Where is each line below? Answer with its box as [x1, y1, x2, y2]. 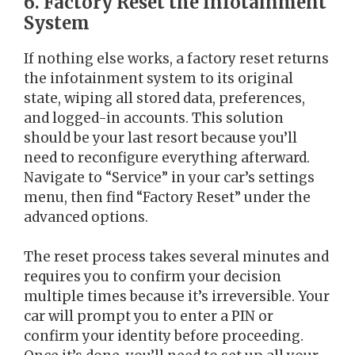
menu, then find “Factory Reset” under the [24, 188, 311, 206]
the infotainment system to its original [24, 69, 293, 87]
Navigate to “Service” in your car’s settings [24, 168, 315, 186]
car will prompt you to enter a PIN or [24, 307, 273, 326]
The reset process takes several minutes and [24, 248, 329, 266]
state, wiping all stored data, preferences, [24, 89, 305, 107]
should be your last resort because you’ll [24, 128, 297, 147]
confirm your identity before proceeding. [24, 327, 303, 345]
